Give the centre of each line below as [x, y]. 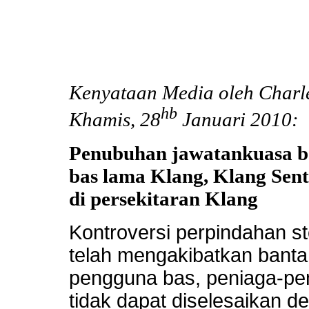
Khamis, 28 [115, 119]
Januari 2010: [238, 119]
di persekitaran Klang [163, 198]
